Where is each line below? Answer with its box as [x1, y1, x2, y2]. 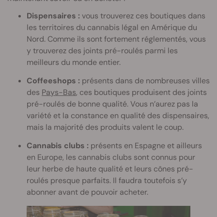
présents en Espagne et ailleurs [89, 140, 202, 151]
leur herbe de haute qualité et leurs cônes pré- [27, 164, 193, 174]
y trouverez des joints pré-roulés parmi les [27, 46, 178, 56]
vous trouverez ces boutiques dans [80, 11, 205, 21]
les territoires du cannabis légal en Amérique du [27, 22, 197, 33]
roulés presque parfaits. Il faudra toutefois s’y [27, 175, 187, 186]
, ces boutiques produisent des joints [76, 87, 207, 98]
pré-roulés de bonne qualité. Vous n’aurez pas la [27, 99, 198, 109]
